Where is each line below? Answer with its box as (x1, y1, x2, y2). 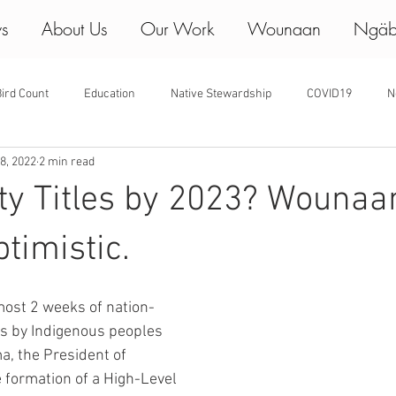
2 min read (39, 154, 95, 170)
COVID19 (307, 86, 352, 102)
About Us (42, 17, 108, 41)
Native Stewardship (171, 86, 271, 102)
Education (84, 86, 135, 102)
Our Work (141, 17, 215, 41)
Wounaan (247, 17, 321, 41)
